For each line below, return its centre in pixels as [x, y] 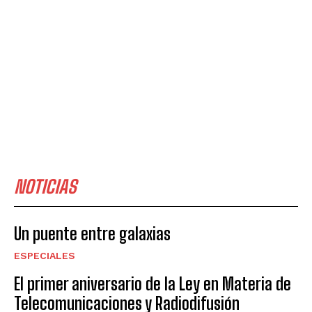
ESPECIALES [45, 255]
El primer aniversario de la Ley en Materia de [153, 283]
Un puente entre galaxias [92, 233]
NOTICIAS [45, 186]
